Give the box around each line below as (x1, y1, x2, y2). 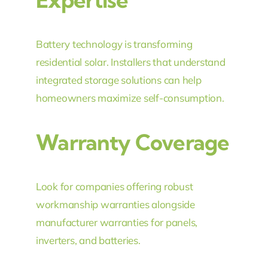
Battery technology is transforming (35, 38, 193, 51)
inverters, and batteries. (35, 234, 141, 247)
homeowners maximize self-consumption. (35, 92, 224, 105)
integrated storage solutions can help (35, 74, 202, 87)
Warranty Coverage (35, 129, 230, 156)
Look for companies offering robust (35, 180, 193, 193)
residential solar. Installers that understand (35, 56, 226, 69)
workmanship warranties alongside (35, 198, 195, 211)
